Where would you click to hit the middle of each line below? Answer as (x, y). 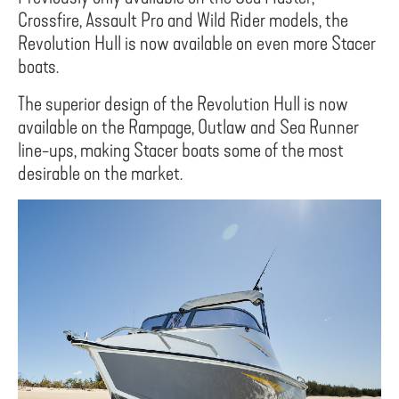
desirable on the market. (100, 174)
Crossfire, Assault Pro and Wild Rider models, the (183, 20)
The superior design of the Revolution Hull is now (183, 104)
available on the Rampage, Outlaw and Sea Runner (188, 127)
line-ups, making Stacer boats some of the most (181, 151)
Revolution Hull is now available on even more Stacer (197, 44)
